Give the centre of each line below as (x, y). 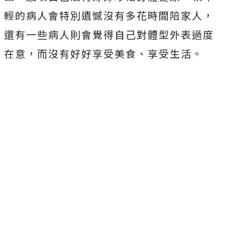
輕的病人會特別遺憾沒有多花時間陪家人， (109, 15)
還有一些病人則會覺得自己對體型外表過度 (109, 34)
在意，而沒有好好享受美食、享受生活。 (103, 53)
